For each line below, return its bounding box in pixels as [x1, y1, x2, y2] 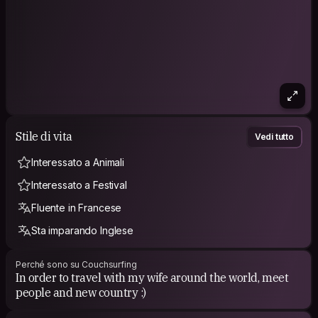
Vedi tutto [254, 131, 294, 142]
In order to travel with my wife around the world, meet [16, 270, 289, 285]
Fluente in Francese [31, 201, 122, 214]
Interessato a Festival [31, 178, 127, 191]
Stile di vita [16, 129, 72, 144]
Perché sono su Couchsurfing [16, 258, 137, 270]
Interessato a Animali [31, 155, 125, 168]
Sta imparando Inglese [31, 224, 134, 236]
